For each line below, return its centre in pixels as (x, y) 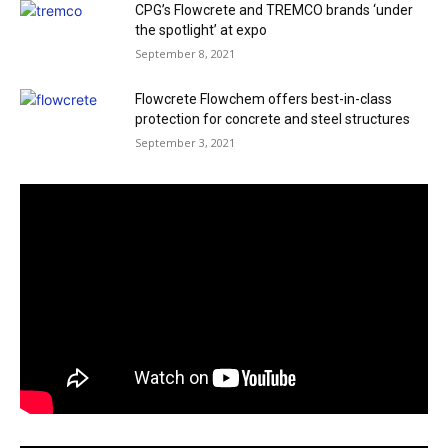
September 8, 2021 (185, 54)
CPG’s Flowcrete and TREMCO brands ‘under (274, 10)
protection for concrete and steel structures (272, 119)
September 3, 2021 (185, 143)
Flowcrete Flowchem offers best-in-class (263, 99)
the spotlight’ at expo (201, 30)
